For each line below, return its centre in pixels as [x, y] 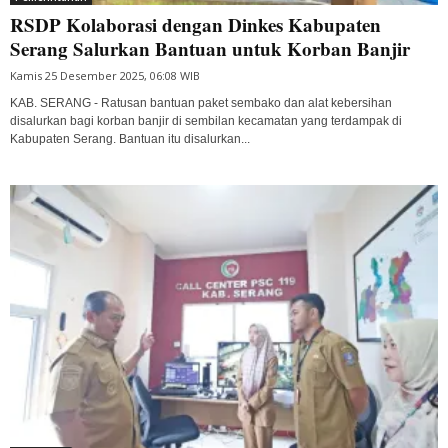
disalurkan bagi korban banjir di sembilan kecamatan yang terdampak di [206, 120]
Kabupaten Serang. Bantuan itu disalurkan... [130, 138]
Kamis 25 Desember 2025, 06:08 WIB [105, 75]
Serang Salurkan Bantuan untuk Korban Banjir [210, 48]
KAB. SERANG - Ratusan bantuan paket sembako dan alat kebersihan [201, 102]
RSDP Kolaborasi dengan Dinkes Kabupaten [195, 24]
